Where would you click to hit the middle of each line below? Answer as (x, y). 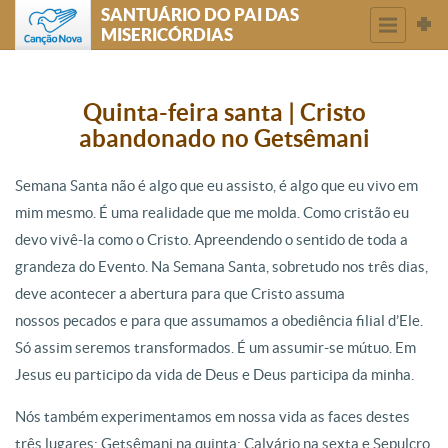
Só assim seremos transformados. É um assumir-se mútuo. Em (215, 347)
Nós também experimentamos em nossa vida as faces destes (212, 416)
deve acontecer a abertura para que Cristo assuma (180, 293)
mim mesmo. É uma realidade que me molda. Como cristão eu (212, 212)
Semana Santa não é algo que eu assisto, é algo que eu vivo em (216, 185)
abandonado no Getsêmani (224, 138)
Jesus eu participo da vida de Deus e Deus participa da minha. (214, 374)
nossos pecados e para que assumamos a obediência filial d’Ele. (219, 320)
